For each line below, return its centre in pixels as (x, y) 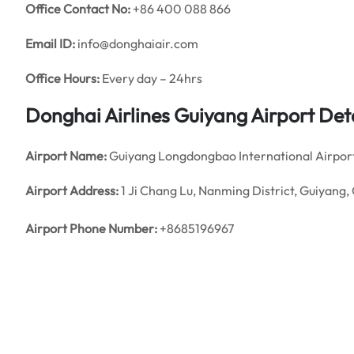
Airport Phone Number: (91, 228)
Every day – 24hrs (151, 78)
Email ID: (50, 43)
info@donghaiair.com (137, 43)
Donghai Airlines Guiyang (138, 115)
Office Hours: (62, 78)
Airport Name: (67, 156)
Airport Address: (72, 190)
